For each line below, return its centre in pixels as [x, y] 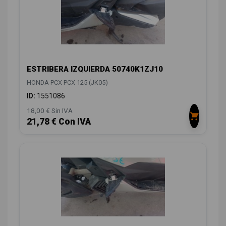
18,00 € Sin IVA [50, 111]
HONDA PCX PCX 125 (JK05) [67, 83]
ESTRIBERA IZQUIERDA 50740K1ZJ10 [95, 69]
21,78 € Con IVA [59, 122]
